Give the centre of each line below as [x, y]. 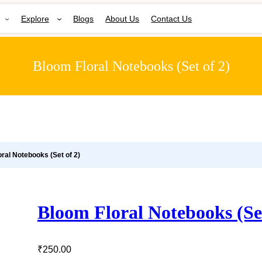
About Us [123, 18]
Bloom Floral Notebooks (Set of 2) [131, 66]
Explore [35, 18]
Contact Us [172, 18]
